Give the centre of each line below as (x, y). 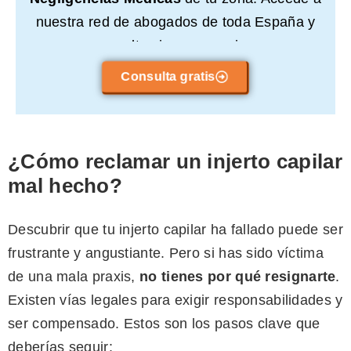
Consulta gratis (168, 77)
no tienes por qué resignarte (238, 277)
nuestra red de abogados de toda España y (175, 22)
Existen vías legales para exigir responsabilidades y (175, 300)
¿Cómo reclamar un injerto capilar (175, 162)
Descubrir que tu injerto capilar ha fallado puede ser (175, 230)
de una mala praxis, (74, 277)
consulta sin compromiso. (175, 46)
